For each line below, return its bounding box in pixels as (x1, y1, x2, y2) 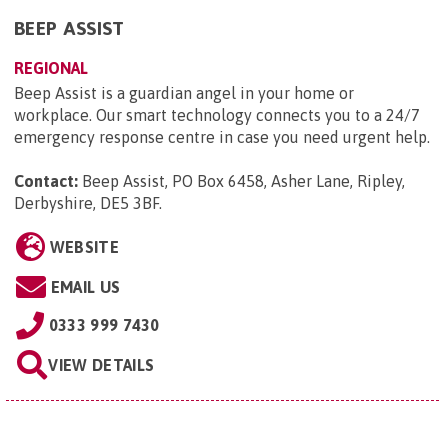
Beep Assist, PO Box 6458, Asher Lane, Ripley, (82, 172, 405, 191)
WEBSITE (49, 238, 119, 257)
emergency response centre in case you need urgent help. (14, 128, 430, 147)
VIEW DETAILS (48, 356, 155, 375)
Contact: (14, 172, 78, 191)
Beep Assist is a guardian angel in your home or (14, 84, 354, 103)
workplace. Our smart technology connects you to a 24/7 (14, 106, 420, 125)
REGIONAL (14, 59, 88, 78)
